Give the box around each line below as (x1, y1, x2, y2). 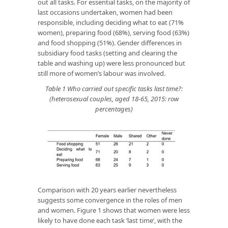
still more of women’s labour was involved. (38, 68, 165, 78)
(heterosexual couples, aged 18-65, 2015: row (49, 94, 179, 103)
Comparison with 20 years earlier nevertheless (38, 185, 177, 195)
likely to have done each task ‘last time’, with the (38, 216, 182, 225)
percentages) (95, 104, 133, 113)
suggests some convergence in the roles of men (38, 195, 182, 205)
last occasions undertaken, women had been (38, 7, 173, 17)
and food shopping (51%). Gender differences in (38, 38, 182, 47)
